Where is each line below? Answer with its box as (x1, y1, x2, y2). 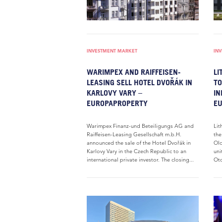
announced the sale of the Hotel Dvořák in (87, 139, 191, 146)
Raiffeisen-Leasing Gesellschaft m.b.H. (87, 131, 181, 138)
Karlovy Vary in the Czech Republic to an (87, 148, 186, 155)
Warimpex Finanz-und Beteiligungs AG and (87, 122, 194, 129)
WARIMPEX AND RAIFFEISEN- (87, 67, 180, 77)
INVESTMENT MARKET (87, 48, 137, 54)
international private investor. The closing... (87, 156, 194, 163)
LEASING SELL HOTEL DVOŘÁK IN (87, 77, 192, 87)
